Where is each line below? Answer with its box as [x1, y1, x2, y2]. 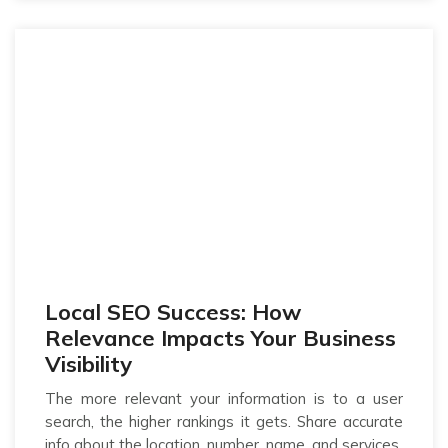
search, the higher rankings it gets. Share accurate [45, 411, 403, 431]
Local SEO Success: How [45, 297, 301, 326]
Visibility [45, 349, 132, 378]
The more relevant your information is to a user [45, 388, 403, 408]
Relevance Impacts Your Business [45, 323, 396, 352]
